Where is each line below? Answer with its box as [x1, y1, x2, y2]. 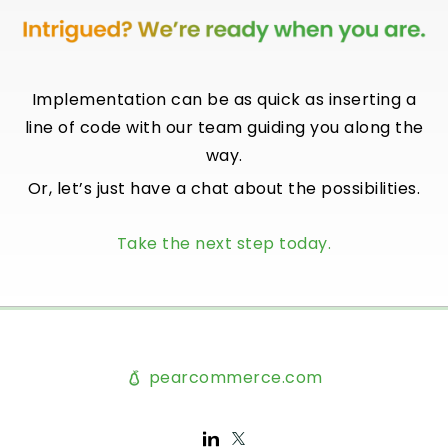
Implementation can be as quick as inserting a [31, 88, 417, 112]
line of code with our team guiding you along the [24, 116, 424, 140]
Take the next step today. [116, 232, 332, 256]
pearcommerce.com [144, 365, 323, 389]
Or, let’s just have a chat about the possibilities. [27, 177, 421, 201]
